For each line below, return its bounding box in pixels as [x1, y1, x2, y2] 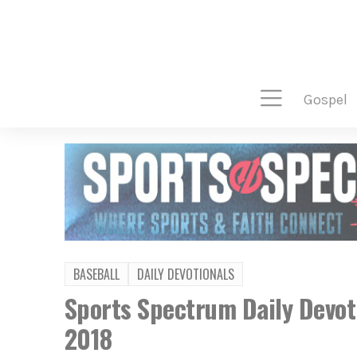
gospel [312, 91, 347, 108]
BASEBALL [73, 264, 120, 284]
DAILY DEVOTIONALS [136, 264, 234, 284]
